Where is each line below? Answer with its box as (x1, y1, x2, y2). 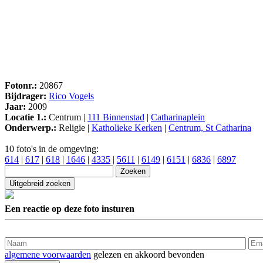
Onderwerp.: (5, 123, 56, 133)
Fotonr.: (5, 80, 37, 91)
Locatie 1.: (5, 112, 46, 123)
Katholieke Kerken (92, 123, 162, 133)
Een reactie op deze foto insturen (5, 203, 134, 214)
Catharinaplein (151, 112, 205, 123)
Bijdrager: (5, 91, 46, 102)
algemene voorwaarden (5, 249, 91, 259)
